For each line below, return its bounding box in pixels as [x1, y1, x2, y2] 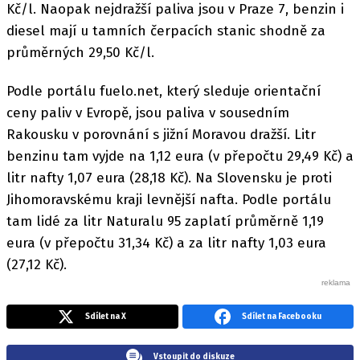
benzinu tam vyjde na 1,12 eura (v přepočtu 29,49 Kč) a [6, 148, 354, 166]
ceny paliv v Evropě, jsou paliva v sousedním [6, 104, 289, 122]
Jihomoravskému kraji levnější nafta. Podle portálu [6, 191, 331, 209]
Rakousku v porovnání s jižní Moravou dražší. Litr [6, 126, 316, 144]
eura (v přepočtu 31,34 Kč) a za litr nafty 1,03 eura [6, 235, 326, 252]
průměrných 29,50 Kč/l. [6, 44, 154, 61]
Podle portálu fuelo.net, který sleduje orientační [6, 83, 321, 100]
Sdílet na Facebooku [241, 312, 321, 322]
